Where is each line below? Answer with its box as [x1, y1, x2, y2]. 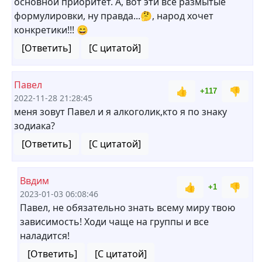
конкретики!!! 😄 [14, 23, 88, 36]
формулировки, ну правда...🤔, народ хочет [14, 9, 213, 22]
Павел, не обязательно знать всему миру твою [20, 201, 235, 214]
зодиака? [14, 119, 55, 132]
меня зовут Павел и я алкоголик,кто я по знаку [14, 105, 227, 118]
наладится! [20, 229, 70, 242]
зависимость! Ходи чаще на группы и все [20, 215, 209, 228]
